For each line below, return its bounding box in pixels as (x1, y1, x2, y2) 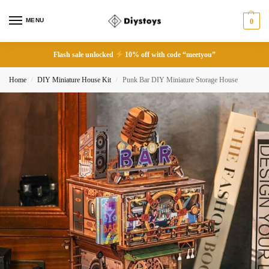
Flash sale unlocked (53, 50, 115, 59)
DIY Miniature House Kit (37, 76, 112, 84)
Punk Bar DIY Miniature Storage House (122, 76, 238, 84)
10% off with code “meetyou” (123, 50, 216, 59)
